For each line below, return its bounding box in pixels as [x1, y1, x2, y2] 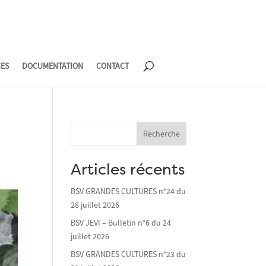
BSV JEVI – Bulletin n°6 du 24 [71, 217, 172, 228]
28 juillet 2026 [71, 199, 120, 210]
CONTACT [96, 61, 129, 71]
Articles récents [71, 163, 185, 178]
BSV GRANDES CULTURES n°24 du [71, 186, 186, 197]
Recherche [142, 128, 180, 139]
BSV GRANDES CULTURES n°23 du [71, 249, 186, 259]
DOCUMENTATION [21, 61, 83, 71]
